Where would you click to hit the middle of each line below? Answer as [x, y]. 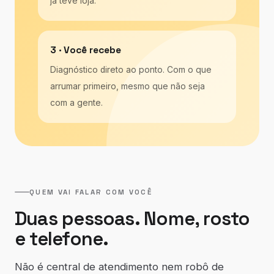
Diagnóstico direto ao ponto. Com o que [131, 70]
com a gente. [76, 103]
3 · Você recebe [86, 50]
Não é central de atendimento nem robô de [119, 267]
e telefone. [62, 239]
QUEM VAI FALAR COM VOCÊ [91, 192]
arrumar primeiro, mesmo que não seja [128, 86]
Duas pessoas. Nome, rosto [132, 218]
